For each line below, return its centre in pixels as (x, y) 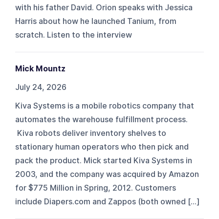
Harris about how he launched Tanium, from (96, 21)
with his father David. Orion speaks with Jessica (104, 7)
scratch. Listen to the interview (74, 35)
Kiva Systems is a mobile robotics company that (105, 106)
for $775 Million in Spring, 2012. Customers (96, 188)
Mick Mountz (41, 68)
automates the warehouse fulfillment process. (102, 119)
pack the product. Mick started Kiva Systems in (104, 160)
